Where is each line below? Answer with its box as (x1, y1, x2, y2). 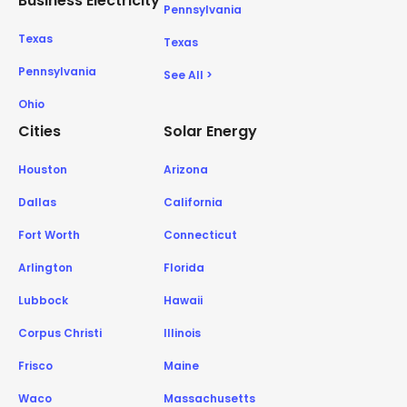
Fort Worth (18, 227, 80, 243)
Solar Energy (164, 121, 257, 142)
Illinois (164, 325, 201, 341)
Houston (18, 162, 67, 177)
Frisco (18, 358, 53, 373)
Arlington (18, 260, 73, 275)
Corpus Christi (18, 325, 102, 341)
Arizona (164, 162, 208, 177)
